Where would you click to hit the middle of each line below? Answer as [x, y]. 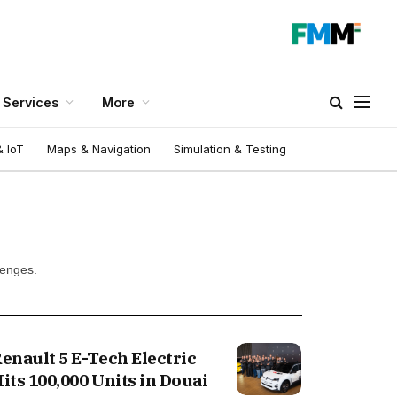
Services [31, 102]
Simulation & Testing [230, 148]
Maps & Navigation [99, 148]
